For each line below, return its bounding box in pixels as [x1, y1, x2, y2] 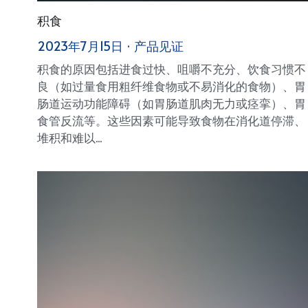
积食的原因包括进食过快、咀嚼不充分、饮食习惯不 [36, 60, 306, 77]
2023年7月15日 [36, 36, 123, 54]
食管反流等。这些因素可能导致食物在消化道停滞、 [36, 111, 306, 129]
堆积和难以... [36, 129, 102, 146]
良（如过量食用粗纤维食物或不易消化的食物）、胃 [36, 77, 306, 94]
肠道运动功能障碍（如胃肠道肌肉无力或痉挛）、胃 [36, 94, 306, 111]
